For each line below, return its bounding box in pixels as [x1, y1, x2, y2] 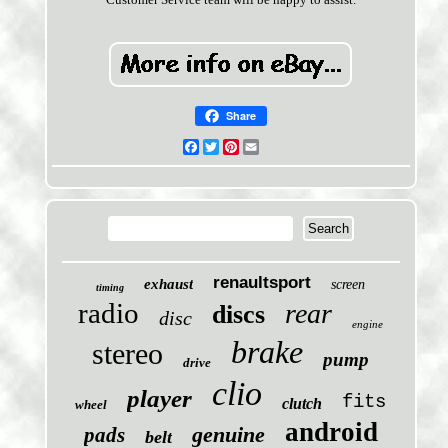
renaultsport [213, 273, 312, 293]
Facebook [198, 139, 254, 155]
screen [331, 277, 366, 293]
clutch [282, 395, 323, 413]
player [127, 385, 193, 413]
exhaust [144, 276, 194, 293]
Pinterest [238, 139, 289, 155]
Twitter [218, 139, 260, 155]
